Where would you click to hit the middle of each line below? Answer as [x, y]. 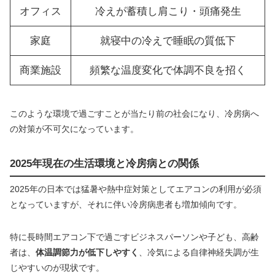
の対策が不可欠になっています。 [74, 129]
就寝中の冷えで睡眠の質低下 [168, 41]
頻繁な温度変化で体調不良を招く [168, 70]
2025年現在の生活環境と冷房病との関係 [104, 163]
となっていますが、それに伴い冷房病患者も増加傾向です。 [126, 205]
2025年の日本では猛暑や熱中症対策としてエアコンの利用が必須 [136, 189]
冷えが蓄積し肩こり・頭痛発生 [168, 11]
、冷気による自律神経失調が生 [199, 253]
